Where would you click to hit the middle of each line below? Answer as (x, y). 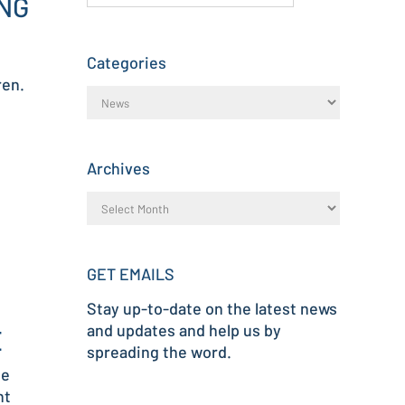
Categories (127, 62)
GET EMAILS (131, 274)
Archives (118, 168)
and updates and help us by (184, 330)
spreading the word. (159, 352)
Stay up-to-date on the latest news (212, 308)
